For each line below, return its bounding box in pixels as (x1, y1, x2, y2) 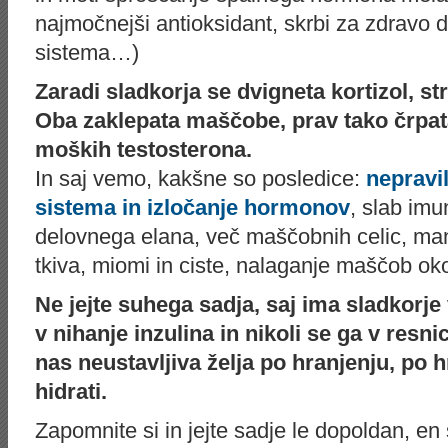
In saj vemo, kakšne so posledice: (35, 166, 366, 191)
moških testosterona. (35, 137, 252, 162)
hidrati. (35, 379, 107, 404)
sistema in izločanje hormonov (35, 195, 350, 220)
